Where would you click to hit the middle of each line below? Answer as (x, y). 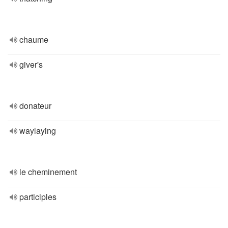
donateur (35, 106)
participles (38, 197)
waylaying (38, 131)
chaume (34, 39)
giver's (31, 64)
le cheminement (48, 172)
